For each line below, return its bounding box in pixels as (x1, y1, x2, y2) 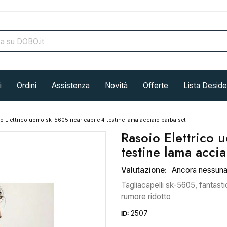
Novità (105, 81, 128, 90)
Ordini (17, 81, 36, 90)
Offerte (143, 81, 168, 90)
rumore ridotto (121, 192, 171, 201)
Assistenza (52, 81, 90, 90)
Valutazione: (121, 165, 167, 175)
